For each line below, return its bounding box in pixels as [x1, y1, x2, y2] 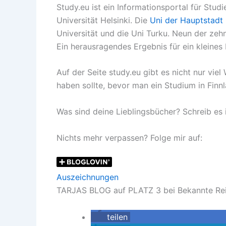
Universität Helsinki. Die [56, 15, 150, 25]
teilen [107, 211, 128, 222]
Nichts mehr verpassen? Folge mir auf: [56, 132, 205, 143]
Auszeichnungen [56, 172, 119, 183]
